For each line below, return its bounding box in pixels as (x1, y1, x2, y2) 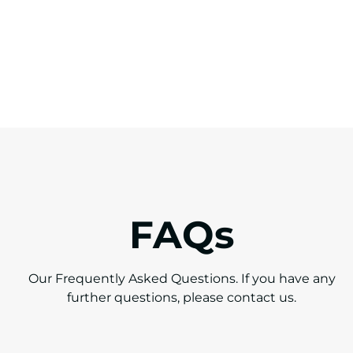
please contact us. (183, 290, 296, 306)
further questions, (67, 290, 183, 306)
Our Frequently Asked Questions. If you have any (28, 271, 336, 287)
